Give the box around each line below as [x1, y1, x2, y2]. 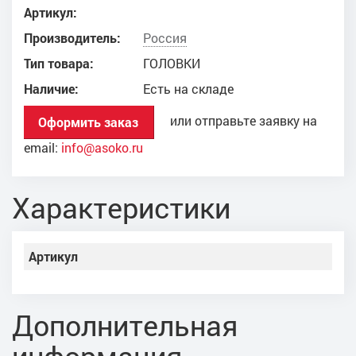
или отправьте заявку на [154, 112, 317, 129]
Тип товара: [24, 55, 94, 72]
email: [24, 139, 61, 156]
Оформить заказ [38, 113, 138, 130]
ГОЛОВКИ [143, 55, 200, 72]
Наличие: [24, 80, 79, 97]
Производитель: [24, 29, 121, 46]
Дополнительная [12, 305, 238, 344]
